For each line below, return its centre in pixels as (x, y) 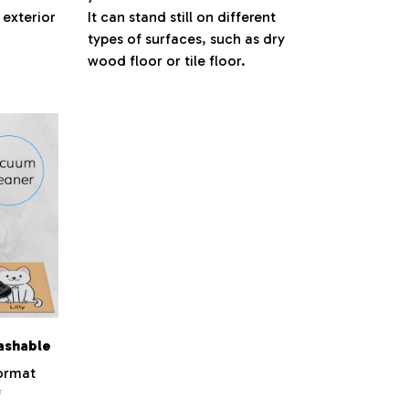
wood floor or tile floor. (167, 61)
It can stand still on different (182, 17)
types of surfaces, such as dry (186, 39)
